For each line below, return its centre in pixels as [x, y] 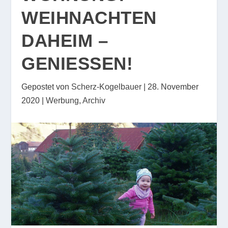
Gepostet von [47, 87]
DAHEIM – [65, 40]
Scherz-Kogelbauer [107, 87]
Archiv [94, 101]
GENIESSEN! [74, 63]
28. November [173, 87]
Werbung [63, 101]
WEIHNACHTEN [89, 18]
